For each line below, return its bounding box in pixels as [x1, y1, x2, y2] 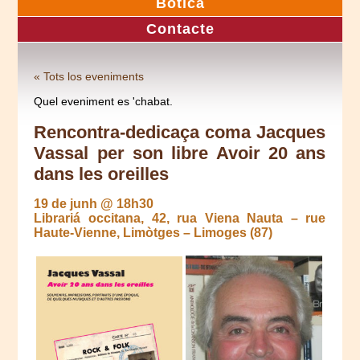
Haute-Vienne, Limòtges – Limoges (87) [34, 225, 273, 239]
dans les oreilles [34, 163, 170, 184]
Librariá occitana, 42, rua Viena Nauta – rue [34, 211, 326, 225]
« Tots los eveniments [34, 70, 145, 84]
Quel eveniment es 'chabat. [34, 94, 174, 108]
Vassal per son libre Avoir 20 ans [34, 142, 326, 163]
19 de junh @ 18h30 [34, 196, 154, 211]
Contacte [145, 21, 215, 37]
